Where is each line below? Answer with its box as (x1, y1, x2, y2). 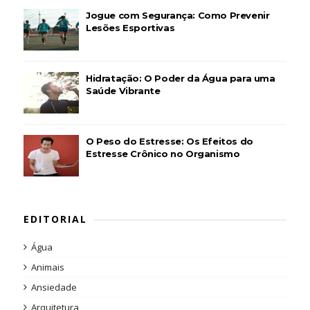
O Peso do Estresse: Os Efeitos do (85, 136, 253, 147)
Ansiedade (30, 281, 77, 294)
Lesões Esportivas (85, 22, 175, 34)
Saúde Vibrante (85, 85, 161, 97)
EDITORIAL (23, 212, 87, 226)
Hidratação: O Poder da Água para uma (85, 73, 275, 84)
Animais (30, 261, 64, 274)
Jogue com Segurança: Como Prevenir (85, 10, 270, 21)
